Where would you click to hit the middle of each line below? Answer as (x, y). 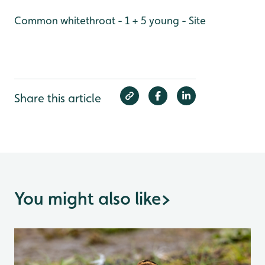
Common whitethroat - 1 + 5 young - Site (110, 20)
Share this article (58, 98)
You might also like (88, 198)
